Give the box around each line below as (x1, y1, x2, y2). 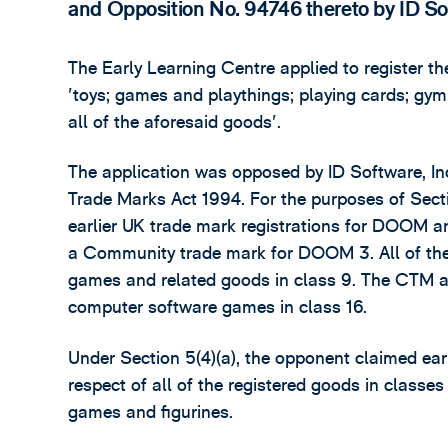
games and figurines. (68, 400, 234, 424)
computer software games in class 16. (68, 296, 368, 320)
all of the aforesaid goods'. (68, 110, 282, 134)
